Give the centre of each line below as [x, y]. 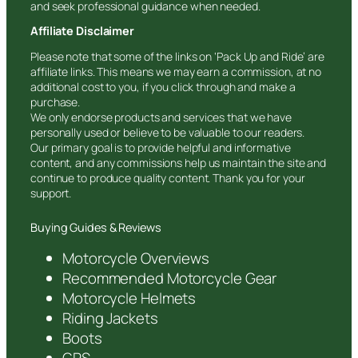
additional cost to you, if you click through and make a [163, 86]
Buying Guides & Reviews [96, 227]
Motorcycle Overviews [136, 259]
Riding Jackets [110, 318]
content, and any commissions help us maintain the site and [179, 162]
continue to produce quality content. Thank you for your [168, 177]
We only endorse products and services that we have [161, 117]
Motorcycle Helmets [129, 298]
